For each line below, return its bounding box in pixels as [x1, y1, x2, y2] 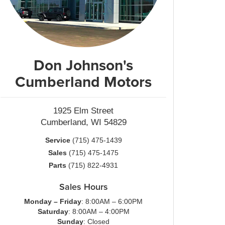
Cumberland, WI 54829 [40, 118, 127, 127]
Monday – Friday [24, 197, 81, 205]
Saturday [37, 207, 68, 215]
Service [45, 136, 70, 144]
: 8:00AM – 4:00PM [68, 207, 130, 215]
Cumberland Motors [15, 71, 152, 92]
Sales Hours [59, 180, 108, 193]
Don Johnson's [34, 54, 133, 76]
